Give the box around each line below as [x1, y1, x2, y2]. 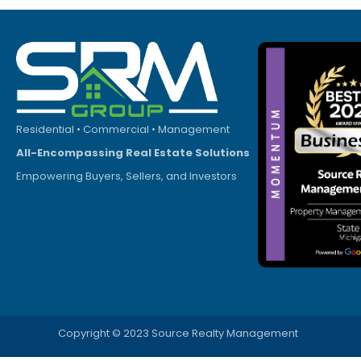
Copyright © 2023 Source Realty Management [58, 325, 298, 341]
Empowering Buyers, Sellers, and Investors [16, 168, 237, 184]
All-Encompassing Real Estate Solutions [16, 144, 250, 160]
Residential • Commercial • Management [16, 121, 230, 137]
